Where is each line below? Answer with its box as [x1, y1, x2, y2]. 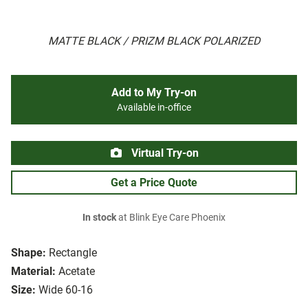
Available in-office [117, 102, 191, 114]
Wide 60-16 [38, 283, 93, 297]
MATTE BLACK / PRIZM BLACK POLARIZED [48, 34, 260, 48]
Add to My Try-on [111, 86, 197, 100]
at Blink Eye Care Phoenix [116, 212, 225, 224]
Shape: [11, 246, 46, 260]
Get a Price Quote [111, 176, 197, 190]
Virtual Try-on [129, 146, 199, 160]
